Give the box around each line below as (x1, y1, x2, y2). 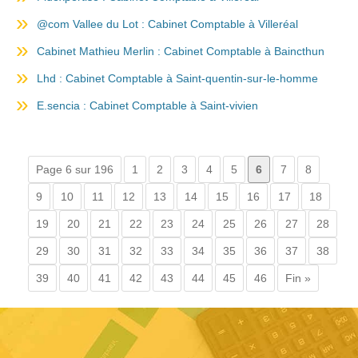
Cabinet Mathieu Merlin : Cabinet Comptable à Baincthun (37, 45, 324, 58)
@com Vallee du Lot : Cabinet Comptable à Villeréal (37, 18, 298, 30)
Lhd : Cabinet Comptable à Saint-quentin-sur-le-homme (37, 72, 318, 85)
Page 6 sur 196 (36, 163, 113, 176)
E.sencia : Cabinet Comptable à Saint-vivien (37, 99, 258, 112)
